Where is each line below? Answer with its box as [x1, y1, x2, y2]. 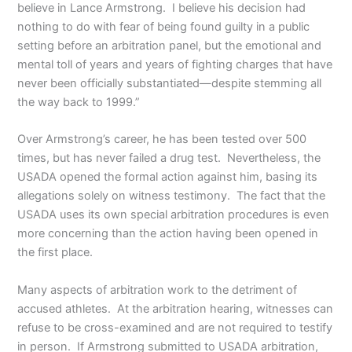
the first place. [17, 245, 93, 260]
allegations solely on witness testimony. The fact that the [17, 189, 326, 203]
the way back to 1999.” [17, 95, 141, 110]
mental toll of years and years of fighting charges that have [17, 57, 333, 72]
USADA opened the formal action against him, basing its [17, 170, 318, 185]
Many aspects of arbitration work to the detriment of [17, 282, 298, 297]
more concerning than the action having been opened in [17, 226, 319, 241]
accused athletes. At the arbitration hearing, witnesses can [17, 301, 334, 316]
